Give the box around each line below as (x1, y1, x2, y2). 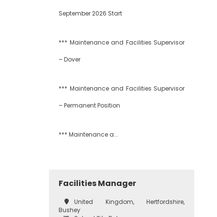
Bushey (59, 206, 80, 214)
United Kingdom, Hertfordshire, (74, 198, 185, 206)
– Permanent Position (59, 101, 120, 109)
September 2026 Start (59, 9, 122, 17)
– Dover (59, 55, 80, 63)
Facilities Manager (59, 178, 136, 189)
